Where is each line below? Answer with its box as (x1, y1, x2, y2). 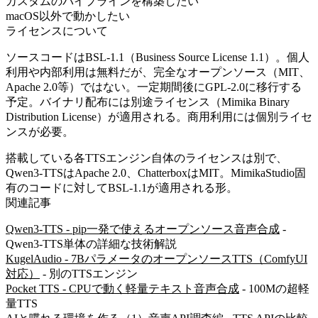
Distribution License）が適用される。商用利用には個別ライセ (6, 110, 312, 123)
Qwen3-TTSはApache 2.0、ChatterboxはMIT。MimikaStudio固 (6, 166, 306, 179)
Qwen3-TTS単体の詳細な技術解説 (6, 237, 177, 250)
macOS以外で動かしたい (6, 9, 130, 22)
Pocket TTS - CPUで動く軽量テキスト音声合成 (6, 282, 239, 295)
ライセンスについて (6, 24, 108, 37)
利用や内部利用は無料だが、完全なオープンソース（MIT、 (6, 65, 310, 78)
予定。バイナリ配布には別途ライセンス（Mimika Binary (6, 95, 290, 108)
